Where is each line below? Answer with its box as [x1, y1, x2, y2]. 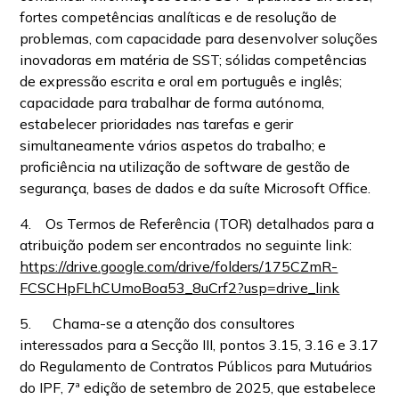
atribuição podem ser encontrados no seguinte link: [20, 236, 353, 254]
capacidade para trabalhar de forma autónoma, [20, 94, 325, 111]
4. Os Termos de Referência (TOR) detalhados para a [20, 215, 375, 232]
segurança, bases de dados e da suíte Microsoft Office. [20, 179, 375, 197]
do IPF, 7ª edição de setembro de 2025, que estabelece [20, 379, 377, 396]
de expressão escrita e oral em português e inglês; [20, 72, 343, 90]
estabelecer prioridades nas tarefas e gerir [20, 115, 294, 133]
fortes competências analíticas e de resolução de [20, 8, 338, 26]
